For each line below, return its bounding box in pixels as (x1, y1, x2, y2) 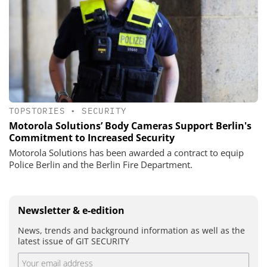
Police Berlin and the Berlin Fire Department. (9, 158, 193, 170)
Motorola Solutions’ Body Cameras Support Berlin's (9, 119, 252, 132)
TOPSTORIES (9, 105, 66, 117)
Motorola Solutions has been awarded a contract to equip (9, 146, 244, 159)
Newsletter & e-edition (18, 203, 125, 217)
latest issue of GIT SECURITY (18, 235, 129, 247)
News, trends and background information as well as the (18, 224, 245, 236)
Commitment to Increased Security (9, 131, 175, 144)
